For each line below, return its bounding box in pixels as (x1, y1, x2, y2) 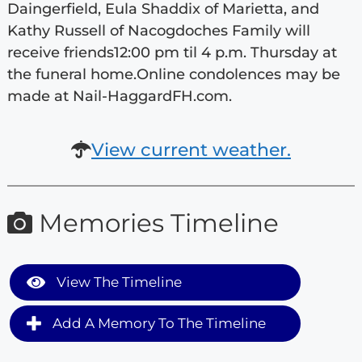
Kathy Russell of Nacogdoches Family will (6, 21, 310, 40)
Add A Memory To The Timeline (48, 315, 266, 332)
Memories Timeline (32, 207, 279, 238)
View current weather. (91, 138, 291, 161)
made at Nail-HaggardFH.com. (6, 86, 232, 105)
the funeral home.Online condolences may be (6, 65, 340, 83)
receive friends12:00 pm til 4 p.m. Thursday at (6, 43, 337, 61)
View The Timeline (53, 274, 182, 291)
